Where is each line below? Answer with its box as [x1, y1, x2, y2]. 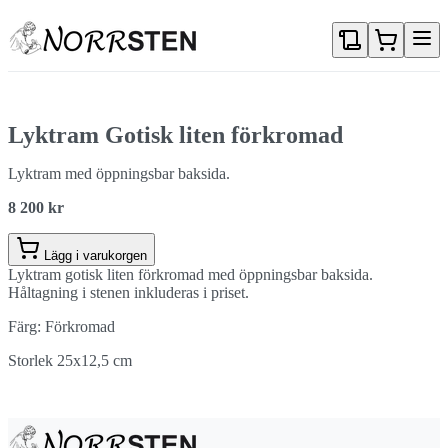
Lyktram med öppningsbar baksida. [8, 165, 230, 182]
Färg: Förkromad [8, 318, 115, 335]
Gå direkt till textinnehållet [223, 8, 391, 25]
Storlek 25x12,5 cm [8, 352, 132, 369]
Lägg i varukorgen [44, 248, 147, 263]
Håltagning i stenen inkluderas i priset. [8, 284, 249, 301]
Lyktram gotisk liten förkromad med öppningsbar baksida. [8, 266, 373, 283]
